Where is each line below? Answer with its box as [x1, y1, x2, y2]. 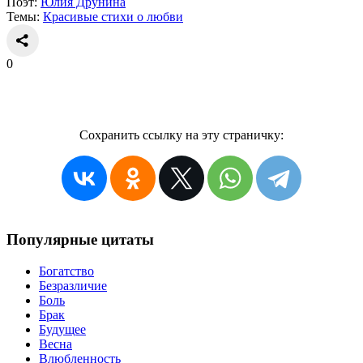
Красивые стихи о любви [43, 10, 183, 24]
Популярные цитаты [6, 231, 154, 249]
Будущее [39, 322, 86, 336]
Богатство [39, 263, 94, 278]
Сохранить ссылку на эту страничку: [79, 128, 284, 143]
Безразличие [39, 278, 107, 293]
